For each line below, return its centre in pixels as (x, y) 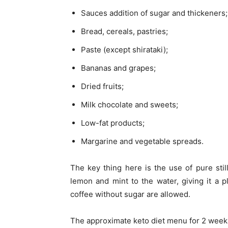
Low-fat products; (113, 123)
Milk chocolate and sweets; (130, 104)
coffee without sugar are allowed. (130, 194)
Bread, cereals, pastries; (124, 31)
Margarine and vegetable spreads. (142, 141)
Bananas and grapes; (118, 68)
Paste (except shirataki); (124, 49)
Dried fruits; (102, 86)
